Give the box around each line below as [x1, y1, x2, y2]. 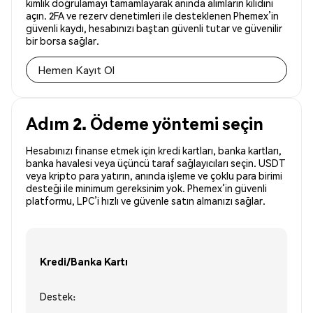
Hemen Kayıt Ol [38, 63, 115, 78]
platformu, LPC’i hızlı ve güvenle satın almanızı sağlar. [26, 194, 265, 208]
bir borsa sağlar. [26, 34, 99, 48]
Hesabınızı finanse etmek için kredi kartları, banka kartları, [26, 144, 282, 157]
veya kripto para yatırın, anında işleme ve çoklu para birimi [26, 169, 282, 182]
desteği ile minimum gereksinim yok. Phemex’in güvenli [26, 182, 267, 195]
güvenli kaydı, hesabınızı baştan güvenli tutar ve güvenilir [26, 22, 282, 35]
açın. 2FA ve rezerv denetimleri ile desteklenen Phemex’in [26, 9, 279, 22]
